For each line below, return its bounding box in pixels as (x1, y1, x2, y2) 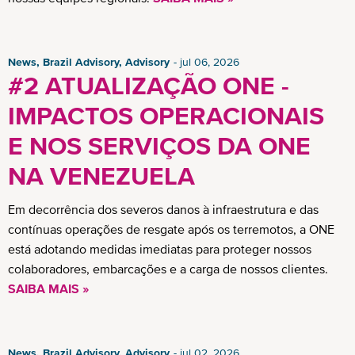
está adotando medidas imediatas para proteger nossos (8, 242, 311, 256)
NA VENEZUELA (8, 162, 195, 190)
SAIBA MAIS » (8, 281, 89, 296)
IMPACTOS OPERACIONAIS (8, 101, 324, 130)
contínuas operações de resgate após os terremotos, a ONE (8, 222, 334, 236)
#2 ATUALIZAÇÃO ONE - (8, 71, 289, 100)
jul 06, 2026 (180, 55, 239, 68)
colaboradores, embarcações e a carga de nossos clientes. (8, 261, 331, 276)
